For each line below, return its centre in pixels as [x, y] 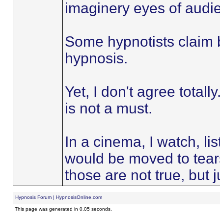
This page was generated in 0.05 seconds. [63, 209]
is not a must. [108, 108]
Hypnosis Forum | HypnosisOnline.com [58, 197]
